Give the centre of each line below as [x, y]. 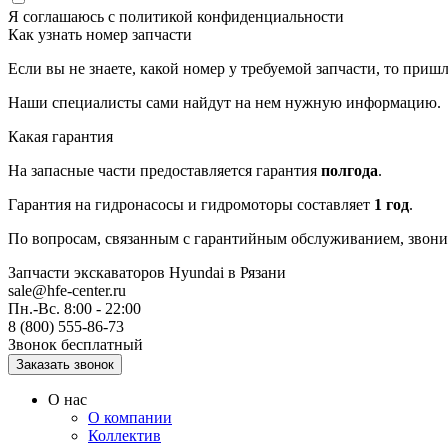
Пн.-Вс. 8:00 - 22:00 [74, 308]
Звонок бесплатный [75, 344]
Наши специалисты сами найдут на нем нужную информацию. [224, 102]
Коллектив [124, 435]
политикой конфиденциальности [231, 16]
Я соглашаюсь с [63, 16]
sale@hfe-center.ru [67, 290]
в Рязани [257, 272]
